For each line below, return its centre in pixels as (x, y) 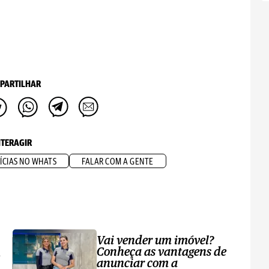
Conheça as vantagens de (162, 252)
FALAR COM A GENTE (118, 162)
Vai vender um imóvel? (156, 241)
